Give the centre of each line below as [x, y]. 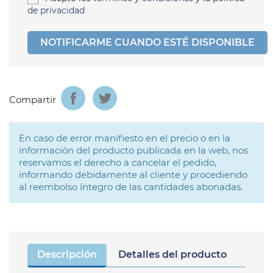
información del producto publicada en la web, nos [133, 151]
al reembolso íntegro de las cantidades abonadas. [131, 187]
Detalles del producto [173, 255]
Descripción [67, 255]
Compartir [33, 99]
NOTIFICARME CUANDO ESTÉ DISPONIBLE [147, 43]
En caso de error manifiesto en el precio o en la [125, 138]
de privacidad [56, 11]
